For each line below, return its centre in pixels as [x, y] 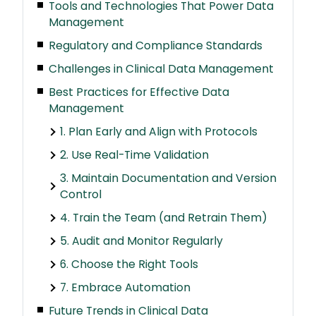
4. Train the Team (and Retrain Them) [163, 218]
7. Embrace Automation [125, 288]
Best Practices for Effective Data [139, 92]
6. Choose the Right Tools [129, 265]
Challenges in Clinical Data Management [161, 69]
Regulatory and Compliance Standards [155, 46]
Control [80, 195]
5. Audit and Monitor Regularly [141, 241]
